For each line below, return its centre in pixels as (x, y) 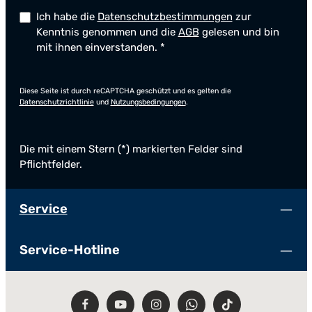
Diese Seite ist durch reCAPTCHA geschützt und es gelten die (125, 91)
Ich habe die (67, 17)
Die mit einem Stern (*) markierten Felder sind (131, 149)
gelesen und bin (239, 32)
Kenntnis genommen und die (107, 32)
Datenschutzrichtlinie (56, 102)
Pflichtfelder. (50, 164)
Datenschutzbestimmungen (165, 17)
